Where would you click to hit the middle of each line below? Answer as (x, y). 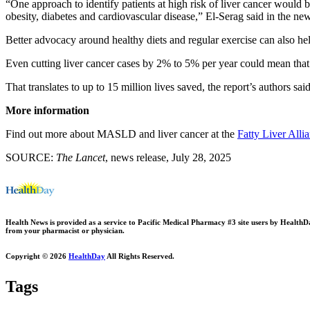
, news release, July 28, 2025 (168, 157)
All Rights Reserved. (140, 256)
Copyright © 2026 (37, 256)
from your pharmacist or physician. (65, 230)
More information (47, 110)
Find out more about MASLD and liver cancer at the (121, 134)
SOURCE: (31, 157)
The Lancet (81, 157)
